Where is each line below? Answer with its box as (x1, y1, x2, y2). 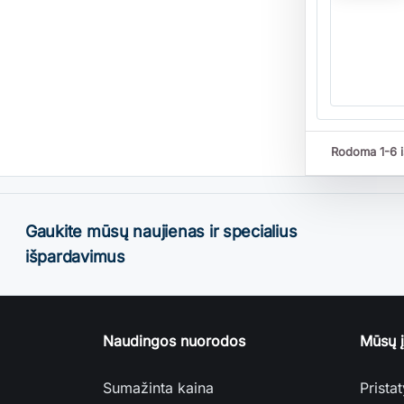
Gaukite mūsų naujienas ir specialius (25, 222, 298, 241)
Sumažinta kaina (103, 379, 214, 397)
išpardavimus (25, 247, 125, 266)
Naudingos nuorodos (103, 332, 245, 350)
